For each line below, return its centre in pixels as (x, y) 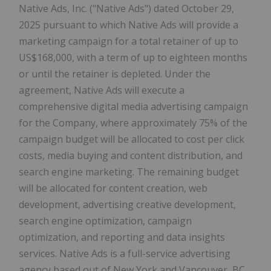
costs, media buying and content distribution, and (131, 155)
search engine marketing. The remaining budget (129, 171)
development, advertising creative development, (127, 204)
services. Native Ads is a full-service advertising (125, 253)
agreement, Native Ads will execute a (102, 90)
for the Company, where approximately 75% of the (133, 122)
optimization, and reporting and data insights (122, 237)
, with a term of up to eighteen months (160, 57)
